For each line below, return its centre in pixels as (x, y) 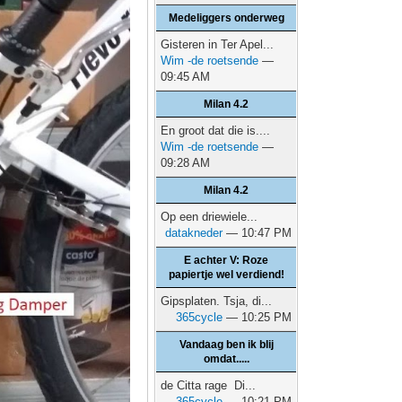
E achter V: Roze (227, 260)
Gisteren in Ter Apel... (218, 44)
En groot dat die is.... (216, 131)
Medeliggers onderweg (226, 18)
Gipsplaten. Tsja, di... (217, 301)
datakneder (194, 233)
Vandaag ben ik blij (226, 345)
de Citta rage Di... (209, 385)
